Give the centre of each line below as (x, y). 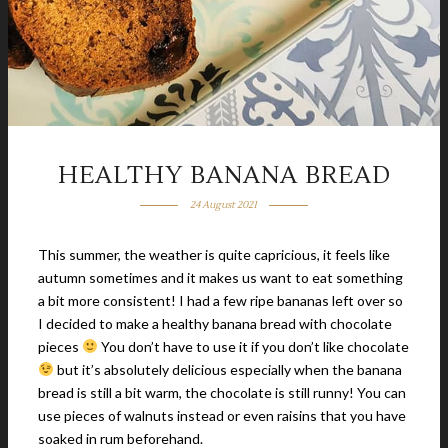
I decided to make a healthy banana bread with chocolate (215, 323)
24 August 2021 (224, 204)
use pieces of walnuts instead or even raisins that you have (222, 415)
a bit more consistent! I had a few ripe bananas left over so (220, 300)
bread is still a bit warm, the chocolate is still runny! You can (222, 392)
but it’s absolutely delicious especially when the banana (227, 369)
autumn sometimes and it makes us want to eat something (220, 277)
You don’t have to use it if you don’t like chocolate (253, 346)
